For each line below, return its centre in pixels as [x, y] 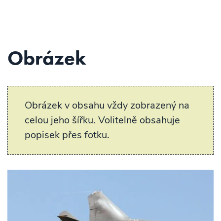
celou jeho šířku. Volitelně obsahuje [102, 120]
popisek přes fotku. [67, 135]
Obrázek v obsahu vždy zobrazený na [107, 105]
